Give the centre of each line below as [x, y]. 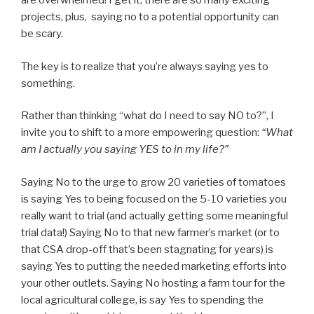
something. [48, 83]
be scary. [42, 34]
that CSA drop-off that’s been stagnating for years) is [147, 249]
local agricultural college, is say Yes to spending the [142, 300]
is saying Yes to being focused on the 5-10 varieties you [154, 199]
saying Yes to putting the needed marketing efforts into [154, 266]
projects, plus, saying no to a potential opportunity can [150, 17]
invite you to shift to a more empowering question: [141, 133]
